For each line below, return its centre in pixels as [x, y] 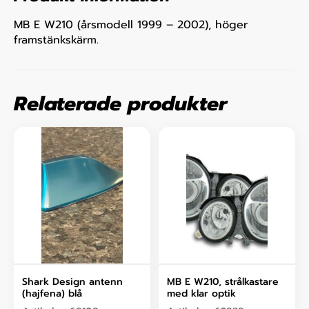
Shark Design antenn [72, 282]
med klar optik [201, 294]
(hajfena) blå [52, 294]
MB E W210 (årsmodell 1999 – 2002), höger [131, 24]
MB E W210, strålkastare [223, 282]
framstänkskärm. [56, 40]
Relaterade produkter [120, 103]
